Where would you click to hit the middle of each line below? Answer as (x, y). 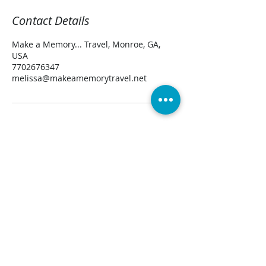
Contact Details (51, 20)
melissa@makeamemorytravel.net (79, 78)
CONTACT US (95, 238)
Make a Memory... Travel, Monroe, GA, (86, 44)
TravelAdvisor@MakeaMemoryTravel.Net (94, 256)
